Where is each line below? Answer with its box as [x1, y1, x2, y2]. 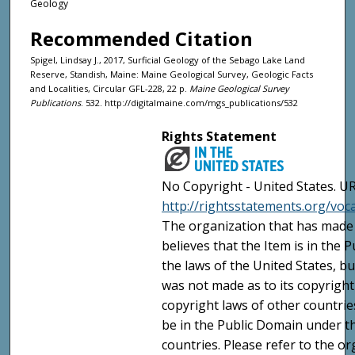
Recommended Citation [30, 25, 253, 52]
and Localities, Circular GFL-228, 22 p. [30, 82, 189, 94]
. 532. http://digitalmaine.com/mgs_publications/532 [81, 96, 298, 109]
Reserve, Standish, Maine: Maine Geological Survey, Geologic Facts [30, 67, 313, 80]
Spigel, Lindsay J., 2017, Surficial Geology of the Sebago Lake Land [30, 53, 305, 66]
